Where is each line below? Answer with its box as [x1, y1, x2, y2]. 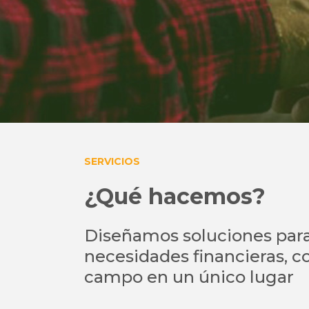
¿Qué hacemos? [84, 183, 266, 210]
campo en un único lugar [84, 267, 294, 287]
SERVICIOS [84, 155, 140, 168]
